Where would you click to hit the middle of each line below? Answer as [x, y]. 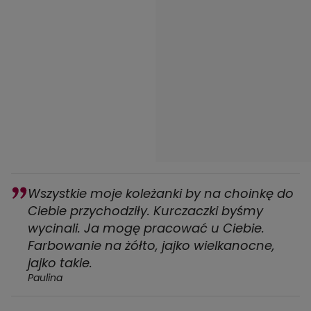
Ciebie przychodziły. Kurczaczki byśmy [145, 211]
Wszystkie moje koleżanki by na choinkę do [161, 194]
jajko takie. [60, 263]
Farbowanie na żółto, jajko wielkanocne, [151, 246]
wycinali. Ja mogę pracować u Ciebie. [146, 228]
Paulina [45, 278]
